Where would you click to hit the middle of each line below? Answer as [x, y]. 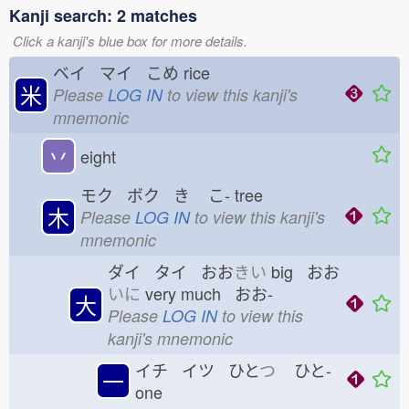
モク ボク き [135, 194]
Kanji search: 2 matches [103, 16]
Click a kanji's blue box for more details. [130, 41]
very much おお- [207, 293]
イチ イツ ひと [197, 370]
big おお [303, 271]
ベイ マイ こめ [116, 72]
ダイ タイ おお [171, 271]
